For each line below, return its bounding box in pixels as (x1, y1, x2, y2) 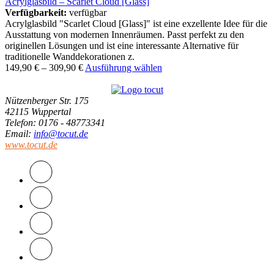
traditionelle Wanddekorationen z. (5, 51, 135, 62)
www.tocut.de (5, 139, 57, 150)
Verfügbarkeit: (5, 7, 67, 18)
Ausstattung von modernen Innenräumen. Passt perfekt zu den (5, 29, 244, 40)
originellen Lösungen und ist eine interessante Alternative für (5, 40, 239, 51)
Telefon (5, 117, 33, 128)
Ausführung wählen (85, 62, 162, 73)
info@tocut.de (34, 128, 88, 139)
